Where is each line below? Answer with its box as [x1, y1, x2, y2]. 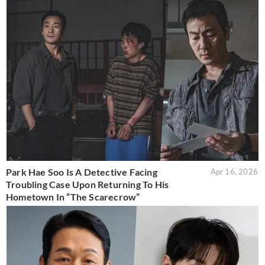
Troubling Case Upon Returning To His [6, 179, 169, 190]
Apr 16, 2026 [210, 167, 258, 177]
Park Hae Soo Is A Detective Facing [6, 166, 157, 178]
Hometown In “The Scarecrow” [6, 191, 140, 203]
